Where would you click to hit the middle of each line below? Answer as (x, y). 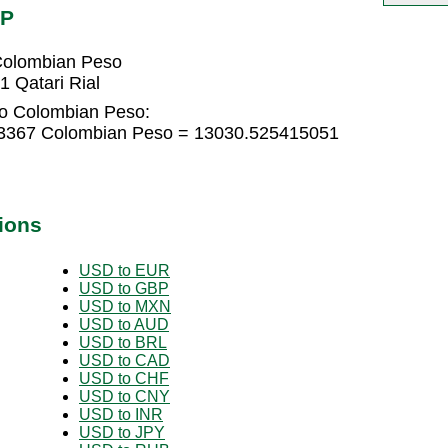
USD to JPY (122, 432)
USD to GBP (124, 288)
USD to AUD (124, 324)
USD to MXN (125, 306)
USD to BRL (123, 342)
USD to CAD (124, 360)
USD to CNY (124, 396)
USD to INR (121, 414)
